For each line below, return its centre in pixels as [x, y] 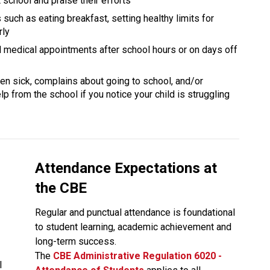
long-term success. [75, 241]
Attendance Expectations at [126, 168]
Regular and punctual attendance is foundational [135, 212]
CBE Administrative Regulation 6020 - [137, 256]
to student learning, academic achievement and [133, 227]
